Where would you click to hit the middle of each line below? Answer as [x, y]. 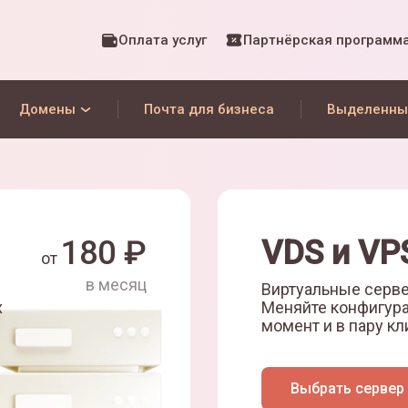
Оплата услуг [163, 40]
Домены [47, 109]
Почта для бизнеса [209, 109]
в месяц [116, 285]
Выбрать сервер [347, 388]
